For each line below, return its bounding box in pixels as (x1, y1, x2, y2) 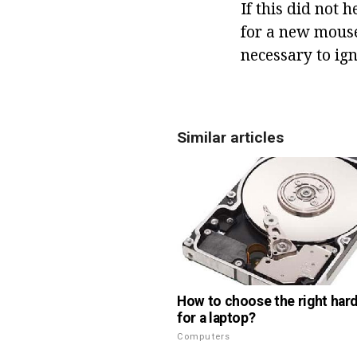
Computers (177, 331, 231, 343)
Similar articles (177, 128, 284, 147)
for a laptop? (177, 310, 256, 327)
